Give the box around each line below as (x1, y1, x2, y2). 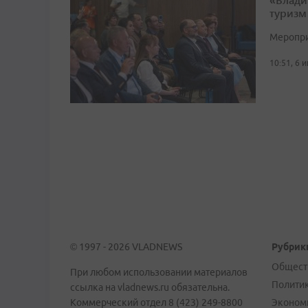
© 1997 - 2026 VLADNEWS (70, 241, 182, 252)
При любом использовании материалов (70, 267, 247, 278)
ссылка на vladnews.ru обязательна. (70, 282, 230, 293)
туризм (269, 5, 307, 20)
